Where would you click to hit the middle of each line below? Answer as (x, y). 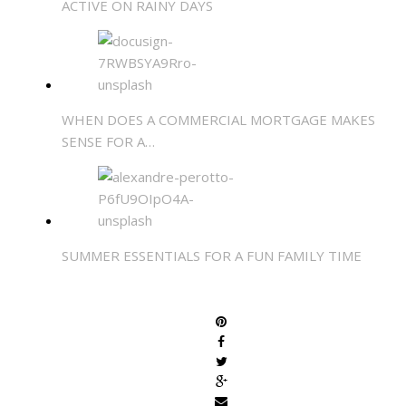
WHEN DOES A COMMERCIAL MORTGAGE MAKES (218, 119)
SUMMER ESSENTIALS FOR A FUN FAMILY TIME (212, 255)
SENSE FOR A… (108, 141)
